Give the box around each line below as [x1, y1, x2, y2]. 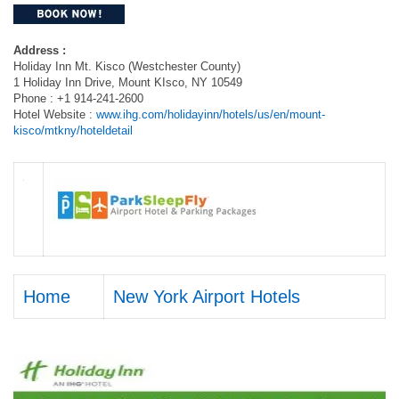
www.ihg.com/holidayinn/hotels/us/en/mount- [96, 108, 325, 121]
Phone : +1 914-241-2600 [13, 92, 143, 105]
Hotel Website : [13, 108, 96, 121]
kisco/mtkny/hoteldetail [13, 124, 133, 137]
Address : [13, 44, 66, 57]
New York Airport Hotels [113, 287, 300, 306]
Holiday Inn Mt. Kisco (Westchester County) [13, 60, 240, 73]
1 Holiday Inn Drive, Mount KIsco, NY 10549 [13, 76, 242, 89]
